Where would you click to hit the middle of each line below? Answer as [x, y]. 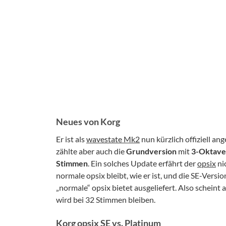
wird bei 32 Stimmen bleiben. [106, 200]
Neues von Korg [88, 122]
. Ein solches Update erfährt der [143, 163]
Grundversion [151, 151]
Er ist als [71, 139]
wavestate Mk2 [113, 139]
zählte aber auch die [91, 151]
